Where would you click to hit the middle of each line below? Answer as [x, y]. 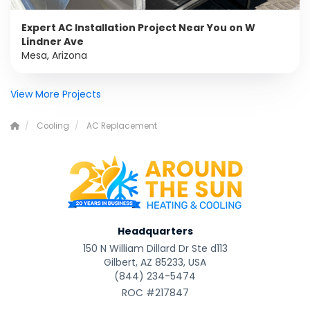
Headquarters [155, 231]
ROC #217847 [155, 293]
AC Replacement [122, 126]
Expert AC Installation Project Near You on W [138, 28]
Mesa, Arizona [54, 56]
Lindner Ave [53, 42]
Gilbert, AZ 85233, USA [155, 263]
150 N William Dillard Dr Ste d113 [155, 249]
